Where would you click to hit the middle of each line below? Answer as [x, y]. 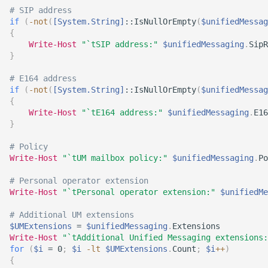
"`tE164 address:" [122, 112]
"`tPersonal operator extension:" [139, 192]
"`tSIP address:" [120, 44]
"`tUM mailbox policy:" [115, 158]
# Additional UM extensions [72, 215]
